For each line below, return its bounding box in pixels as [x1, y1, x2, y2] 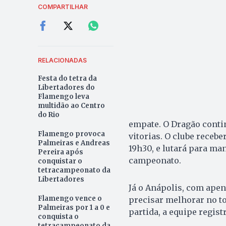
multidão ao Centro [37, 101, 105, 110]
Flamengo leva [37, 92, 89, 101]
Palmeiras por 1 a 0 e [37, 203, 110, 212]
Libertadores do [37, 83, 95, 92]
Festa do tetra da [37, 74, 97, 83]
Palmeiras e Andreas [37, 138, 110, 147]
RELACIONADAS [37, 56, 87, 64]
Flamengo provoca [37, 129, 105, 138]
